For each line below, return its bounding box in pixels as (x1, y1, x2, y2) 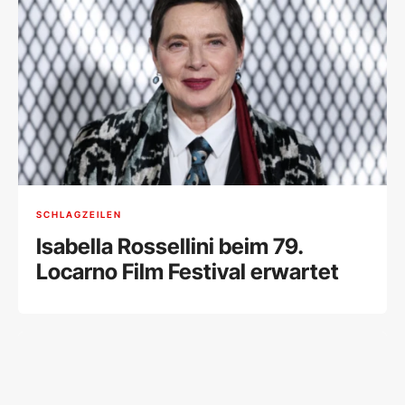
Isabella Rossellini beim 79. (36, 233, 304, 260)
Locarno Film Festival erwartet (36, 259, 339, 286)
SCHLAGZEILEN (36, 208, 122, 220)
